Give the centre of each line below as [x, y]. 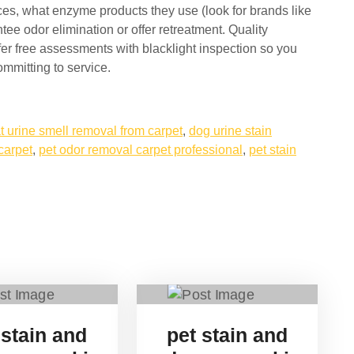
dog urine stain [230, 131]
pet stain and [227, 335]
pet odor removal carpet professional [141, 150]
